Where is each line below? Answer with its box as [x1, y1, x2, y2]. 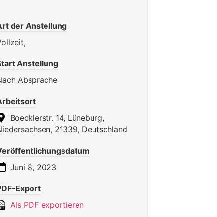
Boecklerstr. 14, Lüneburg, [8, 113, 104, 123]
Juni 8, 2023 [8, 162, 56, 172]
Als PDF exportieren [8, 200, 84, 210]
